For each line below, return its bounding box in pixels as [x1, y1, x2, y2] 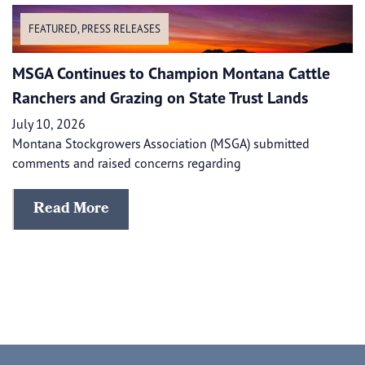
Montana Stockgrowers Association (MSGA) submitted [12, 135, 313, 152]
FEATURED [29, 22, 77, 35]
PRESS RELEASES [81, 22, 161, 35]
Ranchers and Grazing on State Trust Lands [12, 87, 308, 108]
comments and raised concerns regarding [12, 155, 241, 171]
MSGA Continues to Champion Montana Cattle [12, 63, 330, 83]
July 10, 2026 [12, 116, 86, 132]
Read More [33, 197, 109, 222]
